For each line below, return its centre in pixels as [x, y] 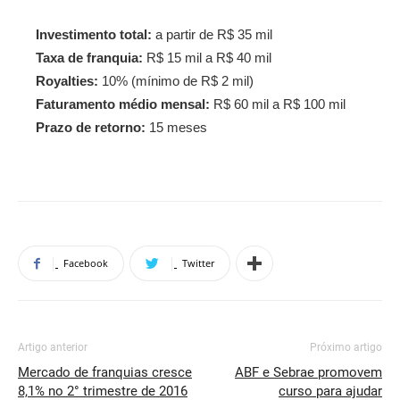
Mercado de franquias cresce [105, 373]
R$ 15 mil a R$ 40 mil [207, 58]
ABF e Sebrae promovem [308, 373]
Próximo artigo [346, 348]
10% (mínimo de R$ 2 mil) [176, 81]
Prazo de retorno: [91, 128]
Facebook [86, 263]
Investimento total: [94, 35]
